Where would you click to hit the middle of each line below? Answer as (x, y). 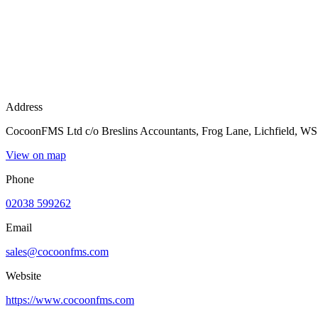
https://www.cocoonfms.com (70, 300)
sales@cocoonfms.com (57, 251)
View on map (36, 155)
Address (24, 106)
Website (23, 275)
